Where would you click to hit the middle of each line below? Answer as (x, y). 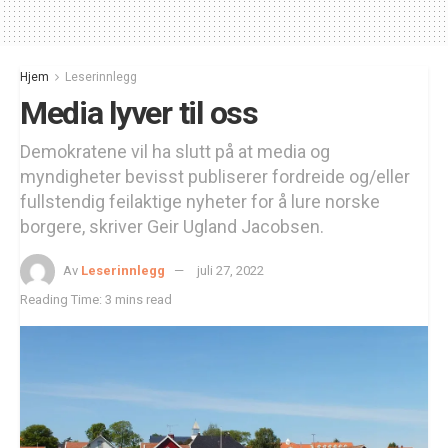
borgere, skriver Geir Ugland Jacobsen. (172, 227)
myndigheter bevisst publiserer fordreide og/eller (215, 177)
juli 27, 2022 (230, 270)
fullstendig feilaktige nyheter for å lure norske (200, 202)
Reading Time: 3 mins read (96, 300)
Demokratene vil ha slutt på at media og (175, 152)
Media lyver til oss (139, 113)
